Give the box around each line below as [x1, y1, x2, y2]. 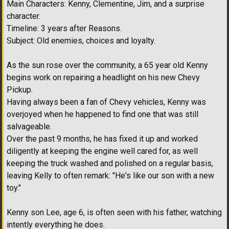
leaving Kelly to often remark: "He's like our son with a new [7, 171, 214, 181]
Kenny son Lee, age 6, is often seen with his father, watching [7, 208, 222, 218]
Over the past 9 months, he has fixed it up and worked [7, 134, 198, 144]
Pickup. [7, 85, 33, 95]
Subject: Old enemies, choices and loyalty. [7, 36, 155, 46]
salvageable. [7, 122, 52, 132]
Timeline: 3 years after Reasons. [7, 24, 122, 34]
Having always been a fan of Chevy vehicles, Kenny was [7, 97, 206, 107]
